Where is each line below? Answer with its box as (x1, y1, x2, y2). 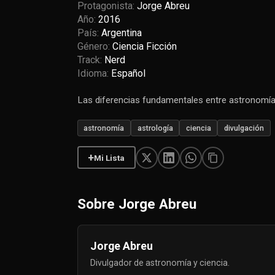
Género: (77, 40, 112, 52)
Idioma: (77, 67, 111, 79)
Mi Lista (94, 152, 125, 163)
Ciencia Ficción (112, 40, 177, 52)
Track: (77, 53, 104, 66)
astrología (137, 123, 173, 133)
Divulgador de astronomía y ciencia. (90, 257, 230, 268)
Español (110, 67, 145, 79)
